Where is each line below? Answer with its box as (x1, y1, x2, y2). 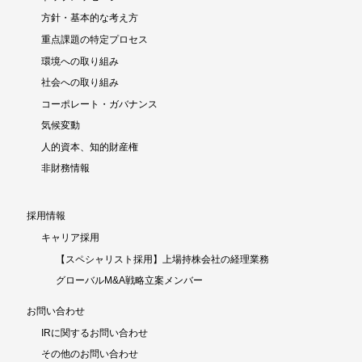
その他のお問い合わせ (41, 348, 138, 360)
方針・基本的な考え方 (41, 12, 138, 24)
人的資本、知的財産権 (41, 141, 138, 153)
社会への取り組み (41, 77, 119, 89)
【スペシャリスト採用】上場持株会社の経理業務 (56, 253, 269, 265)
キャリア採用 (41, 232, 99, 244)
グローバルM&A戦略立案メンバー (56, 275, 203, 287)
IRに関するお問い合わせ (41, 326, 148, 339)
